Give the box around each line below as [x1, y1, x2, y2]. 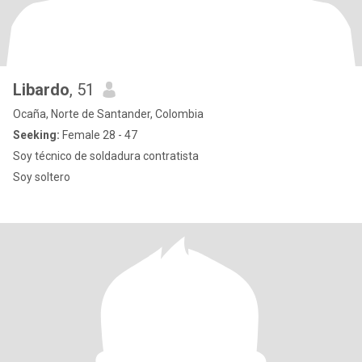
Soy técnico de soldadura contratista [13, 149, 199, 162]
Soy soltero [13, 170, 70, 183]
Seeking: [13, 128, 60, 141]
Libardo [13, 80, 69, 99]
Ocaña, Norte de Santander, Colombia [13, 107, 204, 120]
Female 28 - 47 [60, 128, 137, 141]
